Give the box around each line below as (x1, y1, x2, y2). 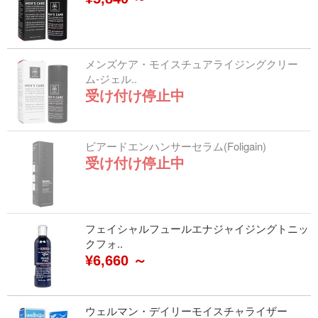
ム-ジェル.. (85, 71, 137, 86)
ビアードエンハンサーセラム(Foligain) (85, 138, 266, 153)
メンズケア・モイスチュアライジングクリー (85, 56, 298, 71)
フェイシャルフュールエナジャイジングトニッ (85, 221, 309, 236)
